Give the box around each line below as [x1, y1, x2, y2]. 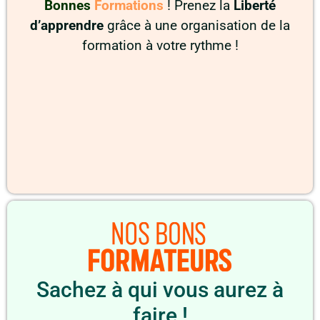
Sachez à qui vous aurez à [36, 277, 284, 303]
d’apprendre [30, 18, 107, 34]
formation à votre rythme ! [81, 38, 239, 54]
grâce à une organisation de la [107, 18, 290, 34]
